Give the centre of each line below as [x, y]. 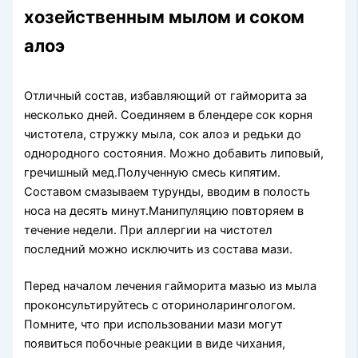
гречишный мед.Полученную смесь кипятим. [153, 172]
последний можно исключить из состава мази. [159, 249]
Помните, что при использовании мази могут [154, 324]
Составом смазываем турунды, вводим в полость [167, 191]
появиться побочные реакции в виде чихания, [155, 343]
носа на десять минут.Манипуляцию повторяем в [164, 211]
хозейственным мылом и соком [165, 16]
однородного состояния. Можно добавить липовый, [174, 153]
